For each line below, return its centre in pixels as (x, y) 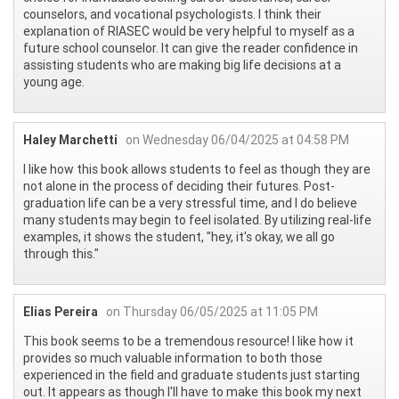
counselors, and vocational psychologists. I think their (172, 14)
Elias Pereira (61, 311)
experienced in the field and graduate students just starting (191, 375)
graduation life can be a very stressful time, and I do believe (190, 203)
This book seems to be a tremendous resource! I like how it (188, 341)
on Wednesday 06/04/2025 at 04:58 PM (237, 139)
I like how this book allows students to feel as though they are (197, 169)
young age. (54, 81)
